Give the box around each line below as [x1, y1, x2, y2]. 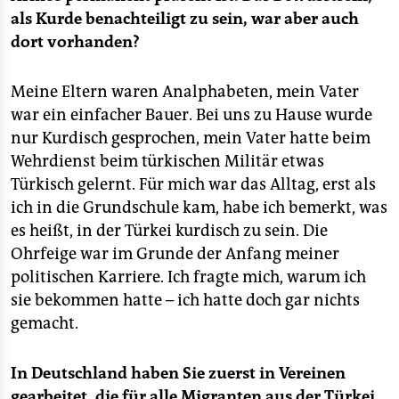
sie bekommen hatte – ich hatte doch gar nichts [11, 290, 360, 310]
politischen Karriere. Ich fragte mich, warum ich [11, 267, 366, 287]
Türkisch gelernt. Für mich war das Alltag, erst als [11, 175, 376, 194]
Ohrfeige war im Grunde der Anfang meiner [11, 244, 339, 264]
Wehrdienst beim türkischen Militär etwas [11, 151, 324, 171]
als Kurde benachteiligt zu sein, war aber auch [11, 9, 359, 28]
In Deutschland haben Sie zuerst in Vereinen [11, 363, 346, 383]
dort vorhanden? [11, 32, 140, 52]
